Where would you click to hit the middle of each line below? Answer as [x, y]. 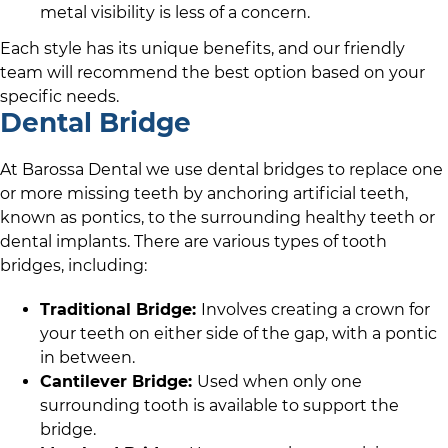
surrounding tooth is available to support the [219, 406]
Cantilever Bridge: [118, 382]
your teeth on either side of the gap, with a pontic [238, 334]
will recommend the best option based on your [234, 72]
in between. [87, 358]
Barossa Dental [82, 169]
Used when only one [279, 382]
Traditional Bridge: [120, 310]
